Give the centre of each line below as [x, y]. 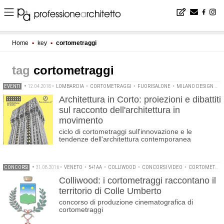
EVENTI [12, 86]
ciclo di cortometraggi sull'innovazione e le [125, 131]
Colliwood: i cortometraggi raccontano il [137, 180]
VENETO [73, 167]
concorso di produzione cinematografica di [126, 202]
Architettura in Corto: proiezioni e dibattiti [140, 99]
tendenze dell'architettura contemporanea [125, 139]
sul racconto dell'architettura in [119, 110]
